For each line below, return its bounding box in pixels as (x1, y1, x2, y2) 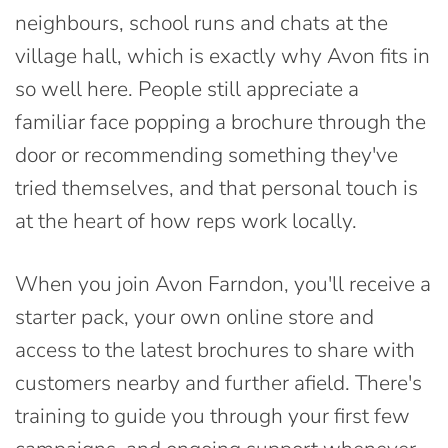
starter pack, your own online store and (15, 302, 374, 331)
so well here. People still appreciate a (15, 74, 359, 103)
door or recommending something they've (15, 140, 398, 169)
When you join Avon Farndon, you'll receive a (15, 269, 431, 298)
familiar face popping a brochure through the (15, 107, 426, 136)
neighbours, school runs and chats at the (15, 8, 388, 37)
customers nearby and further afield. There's (15, 368, 422, 397)
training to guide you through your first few (15, 401, 410, 430)
